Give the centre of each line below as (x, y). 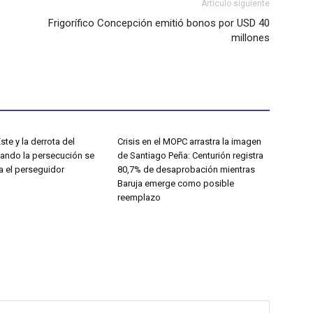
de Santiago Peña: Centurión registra (190, 156)
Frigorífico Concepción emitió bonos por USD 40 (159, 23)
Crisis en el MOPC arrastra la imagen (189, 142)
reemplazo (139, 198)
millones (250, 38)
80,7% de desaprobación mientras (186, 170)
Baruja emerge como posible (176, 184)
